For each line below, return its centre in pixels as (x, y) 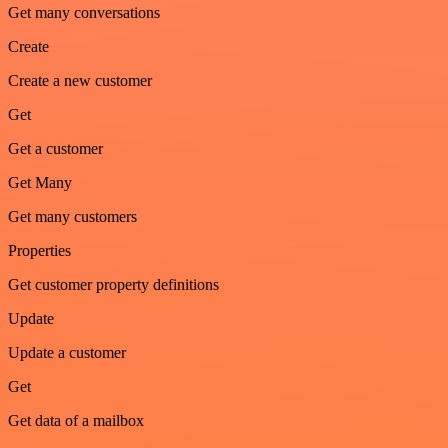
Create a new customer (80, 80)
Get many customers (72, 216)
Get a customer (55, 148)
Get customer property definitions (113, 284)
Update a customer (67, 352)
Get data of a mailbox (76, 420)
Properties (39, 250)
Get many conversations (84, 12)
